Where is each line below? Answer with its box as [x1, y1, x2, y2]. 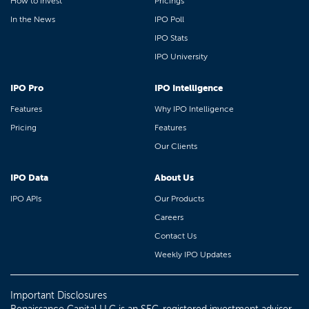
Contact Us [154, 231, 197, 241]
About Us [154, 172, 194, 183]
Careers [154, 212, 183, 222]
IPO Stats [154, 33, 188, 43]
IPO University [154, 52, 208, 61]
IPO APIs [10, 194, 41, 203]
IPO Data [10, 172, 48, 183]
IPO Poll [154, 14, 184, 24]
